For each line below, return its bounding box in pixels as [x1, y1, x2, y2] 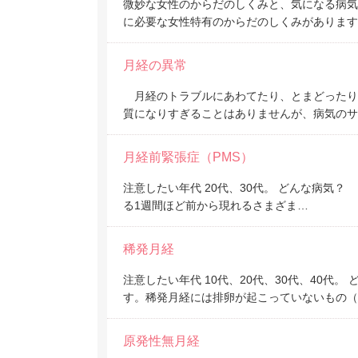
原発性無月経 [123, 334, 200, 348]
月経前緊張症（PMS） [123, 150, 253, 164]
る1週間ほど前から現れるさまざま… [123, 199, 308, 212]
